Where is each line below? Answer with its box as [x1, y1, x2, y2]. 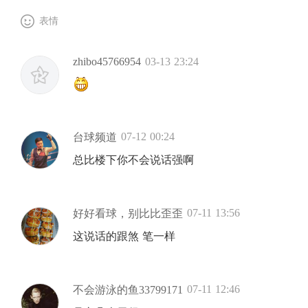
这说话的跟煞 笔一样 [73, 230, 175, 243]
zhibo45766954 [73, 56, 141, 67]
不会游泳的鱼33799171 [73, 284, 183, 296]
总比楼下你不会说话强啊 [73, 154, 194, 166]
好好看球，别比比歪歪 [73, 208, 183, 220]
